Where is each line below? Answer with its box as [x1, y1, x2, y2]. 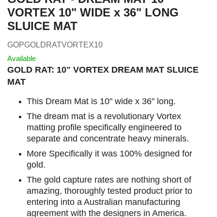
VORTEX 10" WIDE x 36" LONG [7, 6, 179, 19]
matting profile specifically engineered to [27, 122, 182, 132]
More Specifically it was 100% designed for [27, 148, 192, 158]
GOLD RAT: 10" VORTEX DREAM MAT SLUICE [7, 64, 199, 75]
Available [7, 54, 36, 62]
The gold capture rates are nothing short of [27, 174, 191, 185]
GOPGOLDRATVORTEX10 [7, 40, 103, 49]
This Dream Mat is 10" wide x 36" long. [27, 96, 176, 106]
